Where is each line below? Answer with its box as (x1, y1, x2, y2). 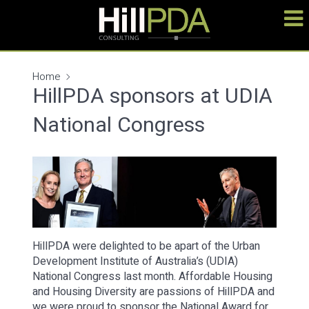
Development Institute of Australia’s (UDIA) (32, 252, 239, 270)
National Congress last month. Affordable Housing (32, 268, 273, 285)
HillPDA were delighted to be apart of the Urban (32, 237, 261, 255)
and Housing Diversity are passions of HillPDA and (32, 283, 275, 300)
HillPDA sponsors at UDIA (32, 80, 273, 112)
